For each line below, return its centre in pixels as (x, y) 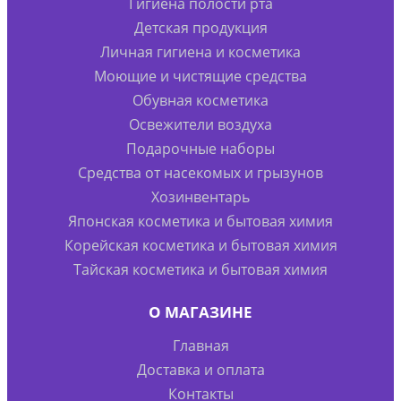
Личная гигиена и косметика (200, 51)
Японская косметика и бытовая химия (200, 221)
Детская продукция (200, 27)
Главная (200, 345)
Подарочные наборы (200, 148)
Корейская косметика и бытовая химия (200, 245)
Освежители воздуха (200, 124)
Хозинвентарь (200, 196)
